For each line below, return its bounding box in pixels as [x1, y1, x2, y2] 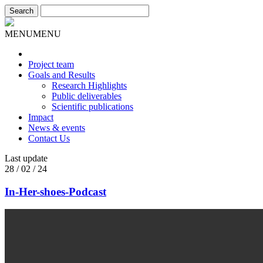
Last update [5, 153, 48, 163]
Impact [28, 112, 53, 122]
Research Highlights [52, 80, 127, 90]
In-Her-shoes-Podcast [5, 185, 106, 198]
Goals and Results [28, 70, 95, 80]
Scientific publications [52, 102, 133, 112]
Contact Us [28, 133, 70, 143]
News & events [28, 123, 85, 133]
